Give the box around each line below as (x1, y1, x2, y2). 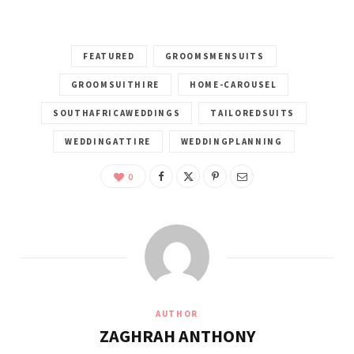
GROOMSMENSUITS (164, 51, 265, 62)
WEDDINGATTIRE (65, 136, 151, 148)
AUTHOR (156, 308, 198, 320)
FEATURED (83, 51, 135, 62)
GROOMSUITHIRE (70, 79, 160, 91)
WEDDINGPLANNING (180, 136, 283, 148)
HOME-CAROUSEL (190, 79, 277, 91)
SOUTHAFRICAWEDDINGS (53, 107, 181, 119)
